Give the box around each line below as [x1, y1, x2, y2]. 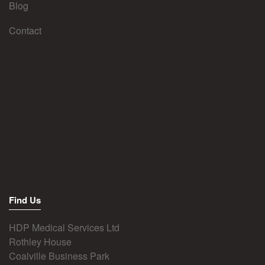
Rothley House [9, 234, 72, 248]
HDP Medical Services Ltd [9, 220, 119, 234]
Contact [9, 23, 41, 37]
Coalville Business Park [9, 248, 109, 263]
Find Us [9, 193, 41, 206]
